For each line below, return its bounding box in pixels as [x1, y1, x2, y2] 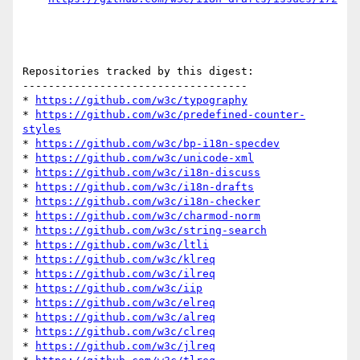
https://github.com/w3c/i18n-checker [35, 195, 260, 208]
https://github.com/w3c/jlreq [35, 340, 215, 353]
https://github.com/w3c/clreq [35, 325, 215, 338]
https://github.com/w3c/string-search [35, 224, 267, 237]
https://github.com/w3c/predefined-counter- [35, 108, 305, 121]
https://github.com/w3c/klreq [35, 253, 215, 266]
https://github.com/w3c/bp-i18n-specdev [35, 137, 280, 150]
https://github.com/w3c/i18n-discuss [35, 166, 260, 179]
